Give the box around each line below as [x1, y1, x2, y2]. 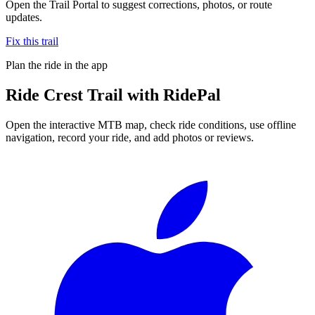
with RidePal [123, 85, 221, 104]
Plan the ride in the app [6, 58, 108, 71]
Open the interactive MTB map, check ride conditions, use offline [6, 118, 296, 131]
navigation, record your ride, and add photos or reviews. [6, 131, 254, 143]
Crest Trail [44, 85, 123, 104]
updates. [6, 11, 42, 23]
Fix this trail [6, 34, 58, 47]
